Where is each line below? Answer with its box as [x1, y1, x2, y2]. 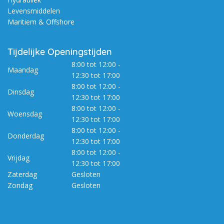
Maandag [7, 65, 38, 75]
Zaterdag [7, 169, 37, 179]
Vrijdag [7, 153, 29, 163]
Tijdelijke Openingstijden [7, 46, 112, 58]
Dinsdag [7, 87, 34, 97]
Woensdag [7, 109, 42, 119]
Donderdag [7, 131, 44, 141]
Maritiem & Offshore [7, 17, 74, 27]
